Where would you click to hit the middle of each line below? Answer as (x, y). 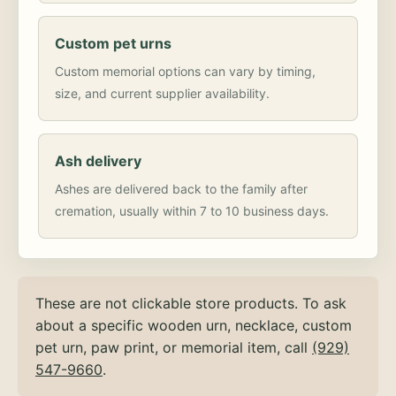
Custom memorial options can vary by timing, (185, 72)
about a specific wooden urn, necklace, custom (194, 326)
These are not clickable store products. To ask (191, 304)
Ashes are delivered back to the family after (181, 189)
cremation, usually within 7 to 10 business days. (192, 211)
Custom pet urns (113, 44)
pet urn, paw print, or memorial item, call (174, 348)
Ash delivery (98, 161)
